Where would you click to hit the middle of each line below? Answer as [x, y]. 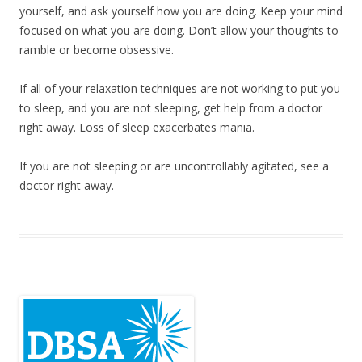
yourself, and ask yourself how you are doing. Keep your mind [181, 11]
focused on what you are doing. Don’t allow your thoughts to [179, 31]
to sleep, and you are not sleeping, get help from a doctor [171, 108]
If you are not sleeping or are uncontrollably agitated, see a [174, 166]
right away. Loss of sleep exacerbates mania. [137, 128]
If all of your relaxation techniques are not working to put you [180, 89]
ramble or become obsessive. [97, 50]
